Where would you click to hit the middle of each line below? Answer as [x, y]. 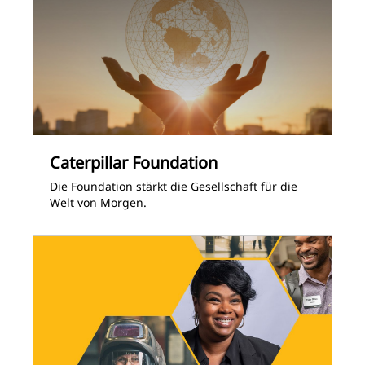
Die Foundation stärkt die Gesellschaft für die [174, 186]
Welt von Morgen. [98, 202]
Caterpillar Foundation [134, 163]
